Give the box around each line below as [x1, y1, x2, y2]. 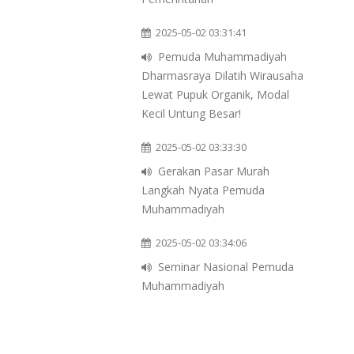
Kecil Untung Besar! [141, 106, 241, 122]
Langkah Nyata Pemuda [141, 183, 265, 198]
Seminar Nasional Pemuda [158, 259, 294, 275]
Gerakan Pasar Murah [158, 164, 269, 179]
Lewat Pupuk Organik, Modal [141, 87, 289, 103]
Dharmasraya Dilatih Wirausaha [141, 68, 303, 84]
